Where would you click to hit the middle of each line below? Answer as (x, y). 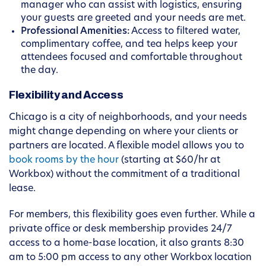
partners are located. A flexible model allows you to (126, 146)
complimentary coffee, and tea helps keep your (129, 45)
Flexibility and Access (66, 95)
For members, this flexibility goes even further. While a (132, 215)
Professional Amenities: (75, 32)
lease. (22, 189)
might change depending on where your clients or (123, 132)
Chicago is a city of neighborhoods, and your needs (128, 118)
